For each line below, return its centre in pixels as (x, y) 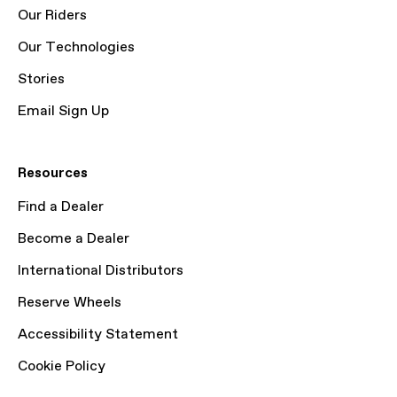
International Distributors (101, 271)
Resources (53, 173)
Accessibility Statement (98, 335)
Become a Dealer (74, 239)
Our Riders (52, 16)
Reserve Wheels (70, 303)
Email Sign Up (63, 111)
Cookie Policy (62, 366)
